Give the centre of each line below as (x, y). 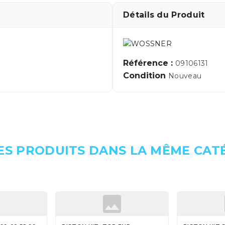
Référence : (149, 63)
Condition (146, 76)
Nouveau (185, 76)
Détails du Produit (164, 15)
